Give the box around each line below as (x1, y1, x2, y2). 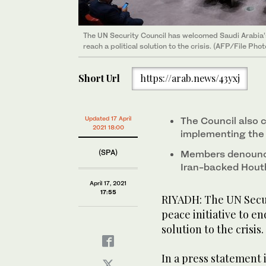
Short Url (78, 72, 120, 85)
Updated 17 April (85, 115, 131, 122)
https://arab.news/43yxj (140, 72, 240, 85)
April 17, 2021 (90, 179, 126, 186)
